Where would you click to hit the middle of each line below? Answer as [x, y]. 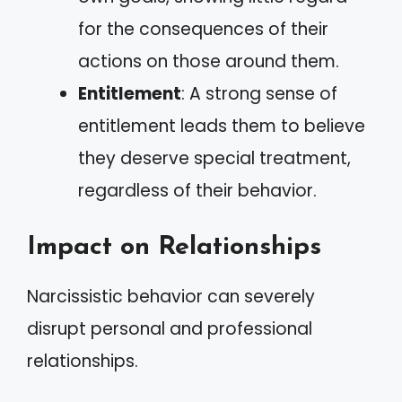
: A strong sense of [259, 93]
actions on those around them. [209, 61]
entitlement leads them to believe [222, 126]
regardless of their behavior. [197, 190]
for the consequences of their [203, 29]
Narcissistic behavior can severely [171, 297]
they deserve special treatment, [214, 158]
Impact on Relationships [174, 247]
